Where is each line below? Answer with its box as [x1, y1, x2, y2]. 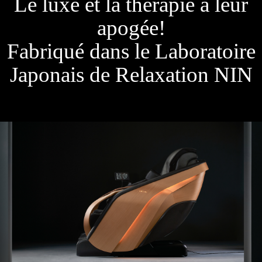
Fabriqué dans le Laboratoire [6, 39, 256, 63]
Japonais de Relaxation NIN [9, 63, 253, 87]
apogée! [96, 16, 166, 40]
